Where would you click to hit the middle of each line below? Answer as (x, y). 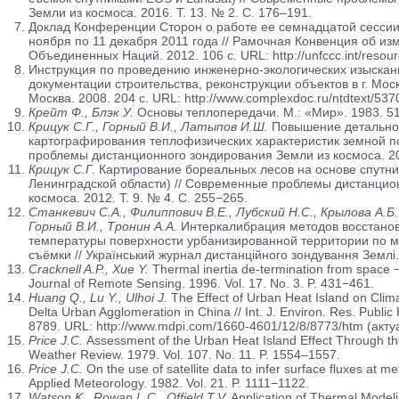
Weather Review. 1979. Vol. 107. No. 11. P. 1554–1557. (184, 354)
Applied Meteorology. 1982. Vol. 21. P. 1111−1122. (168, 383)
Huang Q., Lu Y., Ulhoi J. (99, 297)
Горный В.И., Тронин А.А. (102, 226)
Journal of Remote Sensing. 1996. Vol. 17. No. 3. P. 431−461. (201, 283)
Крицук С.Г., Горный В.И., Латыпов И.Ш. (148, 126)
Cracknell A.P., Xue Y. (88, 269)
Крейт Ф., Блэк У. (81, 112)
